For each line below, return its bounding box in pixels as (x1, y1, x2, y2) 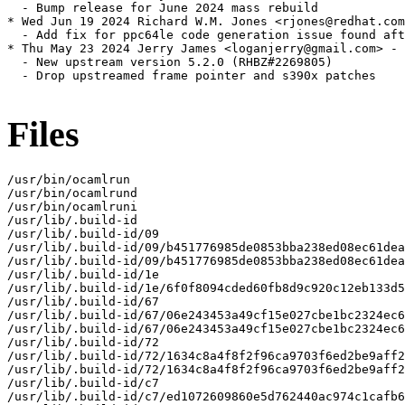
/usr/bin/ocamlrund (7, 185, 137, 200)
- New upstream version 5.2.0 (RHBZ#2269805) (7, 55, 333, 70)
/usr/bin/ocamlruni (7, 199, 137, 213)
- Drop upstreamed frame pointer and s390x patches (7, 69, 376, 83)
